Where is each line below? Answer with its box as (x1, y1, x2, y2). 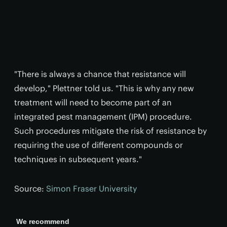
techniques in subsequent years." (14, 154, 142, 164)
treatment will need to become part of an (14, 97, 172, 107)
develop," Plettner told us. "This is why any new (14, 83, 194, 93)
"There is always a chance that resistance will (14, 68, 186, 79)
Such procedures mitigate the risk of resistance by (14, 125, 207, 136)
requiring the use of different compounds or (14, 139, 183, 150)
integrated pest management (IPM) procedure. (14, 111, 192, 122)
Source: (14, 183, 46, 194)
